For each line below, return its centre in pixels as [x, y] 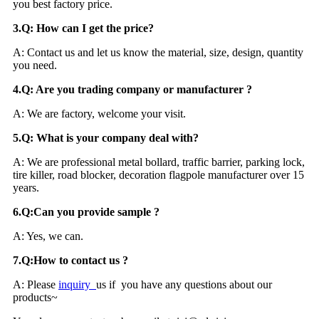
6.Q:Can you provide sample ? [86, 211]
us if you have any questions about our [184, 284]
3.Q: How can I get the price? [83, 28]
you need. [35, 65]
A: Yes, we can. [48, 236]
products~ [35, 297]
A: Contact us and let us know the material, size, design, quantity [158, 52]
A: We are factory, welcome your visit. [99, 113]
